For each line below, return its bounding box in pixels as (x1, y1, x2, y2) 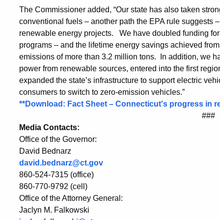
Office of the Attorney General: (19, 193, 123, 202)
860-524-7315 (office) (19, 170, 94, 179)
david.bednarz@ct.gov (19, 158, 103, 167)
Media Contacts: (19, 123, 80, 132)
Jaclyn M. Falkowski (19, 205, 89, 214)
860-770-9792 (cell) (19, 182, 87, 191)
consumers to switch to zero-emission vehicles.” (19, 87, 185, 96)
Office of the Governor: (19, 135, 97, 143)
